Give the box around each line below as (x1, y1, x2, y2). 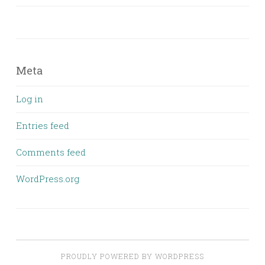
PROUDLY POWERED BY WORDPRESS (61, 251, 204, 261)
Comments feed (16, 146, 86, 158)
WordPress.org (16, 172, 79, 185)
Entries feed (16, 119, 69, 131)
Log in (16, 92, 43, 105)
